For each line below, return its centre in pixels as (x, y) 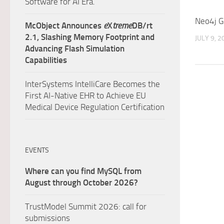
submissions (47, 218)
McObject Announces (64, 25)
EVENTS (37, 150)
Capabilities (46, 60)
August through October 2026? (82, 182)
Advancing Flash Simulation (75, 48)
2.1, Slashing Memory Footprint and (90, 37)
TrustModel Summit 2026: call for (86, 206)
